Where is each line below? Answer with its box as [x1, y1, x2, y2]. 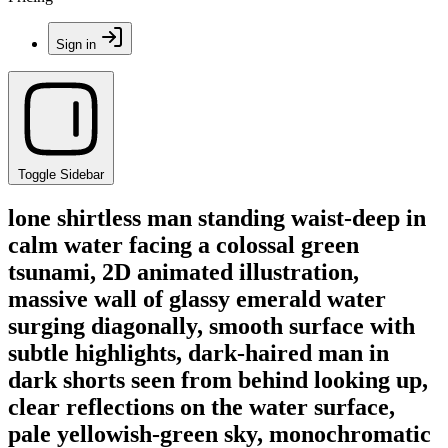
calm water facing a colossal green [8, 231, 359, 258]
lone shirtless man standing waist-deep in [8, 204, 426, 231]
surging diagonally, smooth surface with [8, 312, 415, 339]
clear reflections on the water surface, [8, 393, 395, 420]
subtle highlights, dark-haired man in [8, 339, 389, 366]
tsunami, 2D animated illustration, [8, 258, 359, 285]
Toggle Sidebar [18, 167, 104, 182]
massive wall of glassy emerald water [8, 285, 386, 312]
